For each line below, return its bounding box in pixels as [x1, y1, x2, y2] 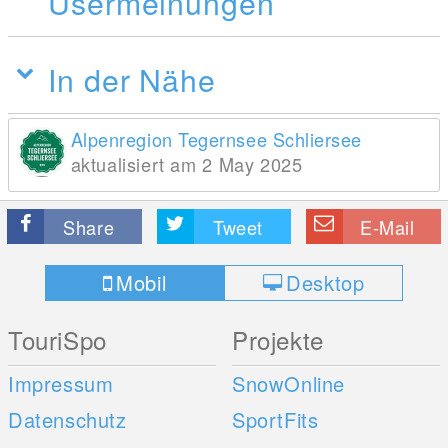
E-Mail [360, 213, 415, 240]
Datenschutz [8, 404, 127, 434]
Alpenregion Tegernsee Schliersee [70, 125, 363, 152]
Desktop [286, 267, 365, 297]
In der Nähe [48, 56, 216, 101]
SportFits [232, 404, 319, 434]
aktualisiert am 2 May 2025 [70, 150, 303, 177]
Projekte [232, 321, 324, 357]
